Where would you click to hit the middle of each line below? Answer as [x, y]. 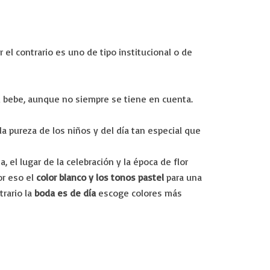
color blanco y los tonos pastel [100, 177]
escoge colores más [139, 193]
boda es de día [65, 193]
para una [183, 177]
